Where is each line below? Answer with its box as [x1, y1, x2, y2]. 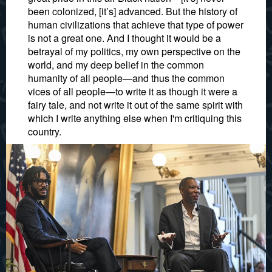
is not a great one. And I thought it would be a [28, 31, 221, 45]
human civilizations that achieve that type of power [28, 18, 243, 32]
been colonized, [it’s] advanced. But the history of [28, 4, 237, 18]
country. [28, 124, 61, 138]
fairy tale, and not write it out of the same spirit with [28, 98, 243, 112]
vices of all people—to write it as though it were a [28, 84, 237, 98]
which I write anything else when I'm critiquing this [28, 111, 242, 125]
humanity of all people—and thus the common [28, 71, 225, 85]
